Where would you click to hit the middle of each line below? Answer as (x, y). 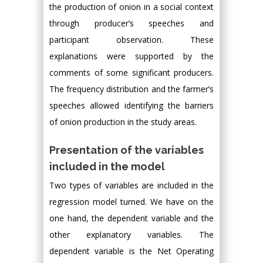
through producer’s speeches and (131, 23)
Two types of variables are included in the (131, 185)
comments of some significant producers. (131, 72)
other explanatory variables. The (131, 234)
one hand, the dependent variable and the (131, 218)
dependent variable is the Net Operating (131, 251)
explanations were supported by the (131, 56)
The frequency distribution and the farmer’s (131, 89)
